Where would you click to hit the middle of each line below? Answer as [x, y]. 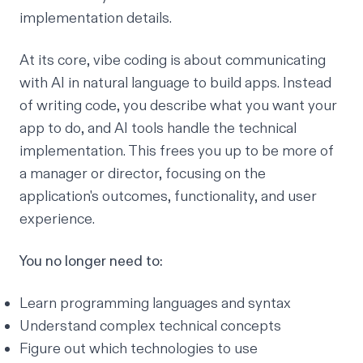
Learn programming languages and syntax [155, 303]
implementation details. [96, 18]
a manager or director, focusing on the [143, 173]
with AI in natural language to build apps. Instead [175, 83]
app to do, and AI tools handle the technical [158, 128]
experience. [57, 219]
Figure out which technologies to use [139, 348]
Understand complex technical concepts [150, 326]
